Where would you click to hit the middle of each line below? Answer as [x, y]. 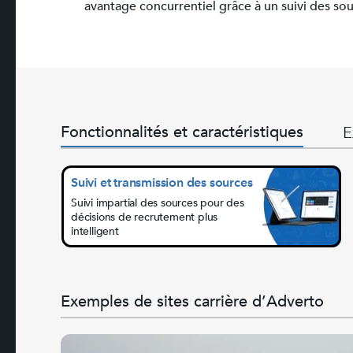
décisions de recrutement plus [145, 217]
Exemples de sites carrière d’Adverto [192, 301]
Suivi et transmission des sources [162, 182]
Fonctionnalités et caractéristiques [182, 132]
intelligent [95, 231]
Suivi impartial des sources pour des [158, 203]
